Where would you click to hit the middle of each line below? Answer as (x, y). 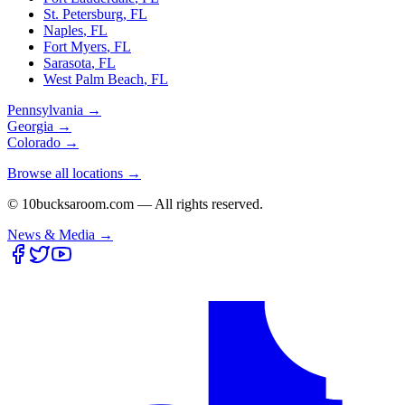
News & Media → (60, 234)
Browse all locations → (74, 173)
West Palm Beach (94, 79)
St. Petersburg (83, 14)
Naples (63, 30)
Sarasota (67, 62)
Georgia (30, 126)
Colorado (34, 142)
